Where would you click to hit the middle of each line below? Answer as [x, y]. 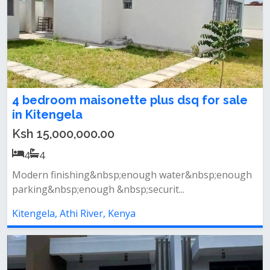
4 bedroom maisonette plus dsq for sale [130, 100]
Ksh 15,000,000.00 [63, 134]
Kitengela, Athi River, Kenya [74, 213]
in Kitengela [47, 115]
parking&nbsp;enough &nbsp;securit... [98, 189]
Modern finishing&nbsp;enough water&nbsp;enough [132, 175]
